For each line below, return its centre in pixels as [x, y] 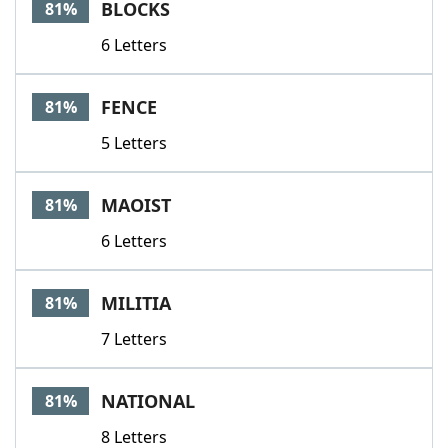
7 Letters [134, 339]
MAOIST [136, 205]
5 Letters [134, 143]
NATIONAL [148, 401]
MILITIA [136, 303]
